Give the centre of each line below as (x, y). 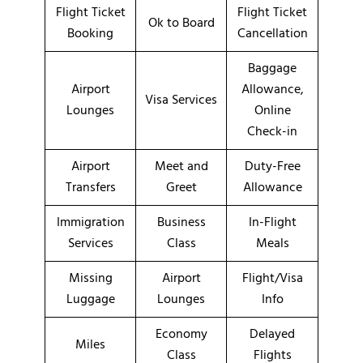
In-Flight (272, 222)
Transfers (90, 188)
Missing (90, 278)
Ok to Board (181, 23)
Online (272, 111)
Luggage (90, 299)
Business (181, 222)
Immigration (90, 222)
